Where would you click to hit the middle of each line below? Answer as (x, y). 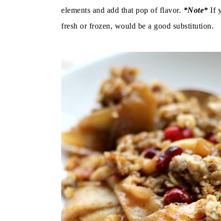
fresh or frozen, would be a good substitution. (137, 26)
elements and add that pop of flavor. (122, 10)
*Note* (197, 10)
